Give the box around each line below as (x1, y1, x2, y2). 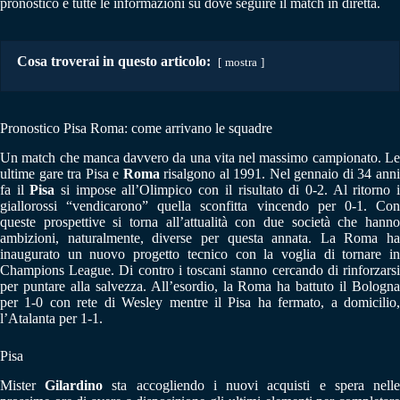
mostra (225, 55, 257, 69)
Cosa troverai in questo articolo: (17, 53, 211, 69)
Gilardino (45, 377, 104, 393)
